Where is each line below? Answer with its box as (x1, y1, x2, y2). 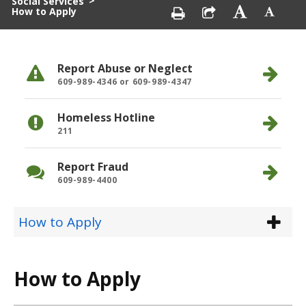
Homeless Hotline (57, 109, 155, 125)
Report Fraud (57, 158, 128, 174)
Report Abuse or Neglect (57, 60, 193, 76)
